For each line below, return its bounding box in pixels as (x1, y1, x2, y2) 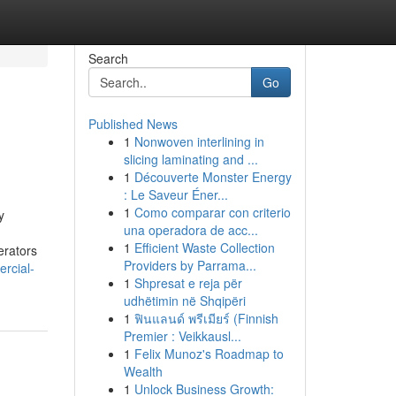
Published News (88, 115, 178, 133)
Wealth (123, 362, 163, 380)
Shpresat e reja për (133, 274, 242, 292)
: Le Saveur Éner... (123, 186, 228, 203)
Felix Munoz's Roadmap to (133, 345, 284, 362)
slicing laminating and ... (123, 150, 258, 168)
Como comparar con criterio (133, 203, 291, 221)
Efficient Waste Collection (133, 239, 275, 256)
